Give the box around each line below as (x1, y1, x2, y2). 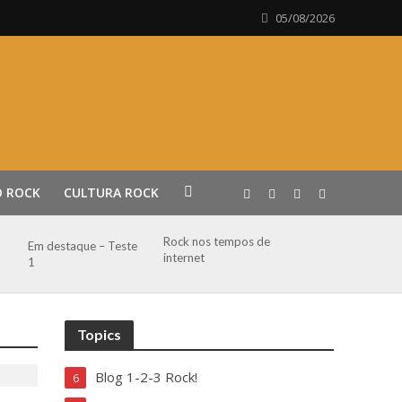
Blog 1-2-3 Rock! (95, 368, 198, 386)
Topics (77, 326, 122, 343)
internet (162, 250, 205, 265)
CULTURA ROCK (63, 184, 159, 201)
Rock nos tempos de (162, 234, 270, 249)
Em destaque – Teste (28, 239, 138, 253)
